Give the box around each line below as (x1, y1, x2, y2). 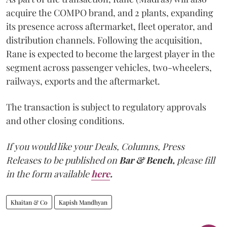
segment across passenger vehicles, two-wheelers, (6, 61, 212, 73)
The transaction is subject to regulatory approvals (6, 100, 206, 113)
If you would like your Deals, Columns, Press (6, 140, 184, 153)
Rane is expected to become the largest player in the (6, 47, 215, 60)
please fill (177, 154, 215, 166)
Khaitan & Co (11, 198, 48, 206)
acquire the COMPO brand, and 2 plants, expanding (6, 6, 213, 19)
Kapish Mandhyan (59, 198, 107, 206)
